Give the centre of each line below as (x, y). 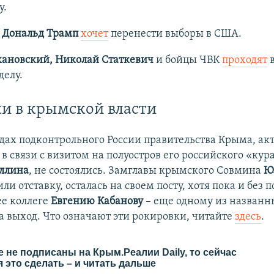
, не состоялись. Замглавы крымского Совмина (145, 171)
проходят (244, 60)
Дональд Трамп (40, 34)
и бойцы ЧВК (187, 60)
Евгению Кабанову (97, 202)
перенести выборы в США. (175, 34)
